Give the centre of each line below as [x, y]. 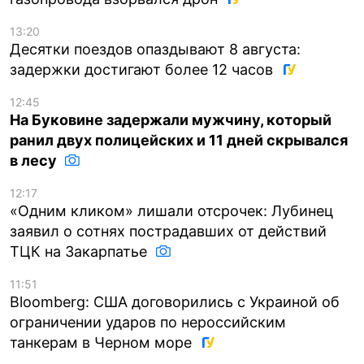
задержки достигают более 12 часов [143, 70]
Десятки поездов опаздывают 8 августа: [155, 50]
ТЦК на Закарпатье [80, 252]
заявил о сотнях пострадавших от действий [168, 232]
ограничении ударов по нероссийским [148, 323]
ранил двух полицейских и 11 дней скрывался [179, 141]
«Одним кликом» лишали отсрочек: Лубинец [171, 211]
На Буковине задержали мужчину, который [171, 120]
